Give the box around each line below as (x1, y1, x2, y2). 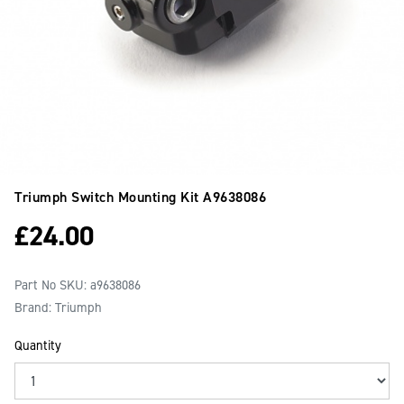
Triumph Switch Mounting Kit (14, 188, 203, 207)
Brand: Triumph (14, 298, 102, 317)
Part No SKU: (14, 276, 90, 294)
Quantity (14, 336, 61, 354)
